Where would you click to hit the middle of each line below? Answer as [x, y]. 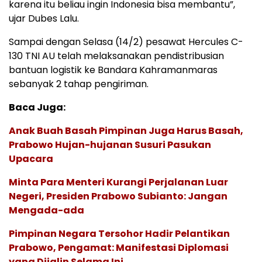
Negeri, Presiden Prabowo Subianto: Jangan [118, 196]
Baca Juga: [37, 108]
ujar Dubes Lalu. [44, 19]
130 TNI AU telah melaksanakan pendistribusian [116, 56]
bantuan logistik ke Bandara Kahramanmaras [113, 70]
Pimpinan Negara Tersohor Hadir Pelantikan [119, 234]
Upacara [31, 159]
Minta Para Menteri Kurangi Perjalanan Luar [118, 182]
